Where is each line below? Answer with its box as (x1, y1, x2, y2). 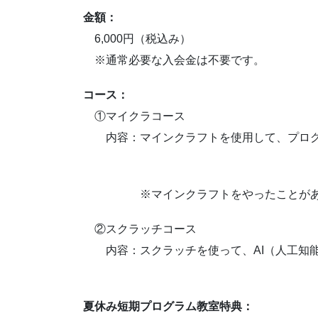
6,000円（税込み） (83, 33, 191, 45)
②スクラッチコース (83, 222, 211, 235)
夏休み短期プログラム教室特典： (83, 300, 253, 313)
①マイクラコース (83, 110, 185, 123)
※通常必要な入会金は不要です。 (83, 54, 265, 67)
